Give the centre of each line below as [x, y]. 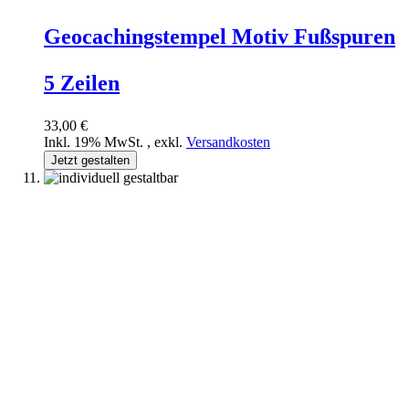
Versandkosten [228, 142]
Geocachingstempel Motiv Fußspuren [220, 36]
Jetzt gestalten [90, 160]
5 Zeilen [82, 83]
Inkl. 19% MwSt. [95, 142]
